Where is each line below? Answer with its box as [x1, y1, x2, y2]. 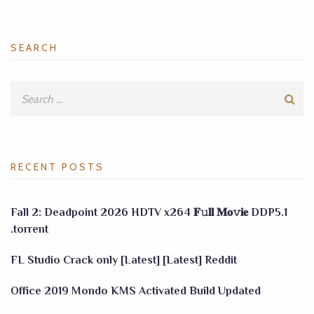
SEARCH [11, 41, 58, 54]
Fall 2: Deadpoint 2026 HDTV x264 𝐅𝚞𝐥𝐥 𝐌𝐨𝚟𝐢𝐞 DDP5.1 [11, 206, 287, 219]
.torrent [11, 223, 48, 235]
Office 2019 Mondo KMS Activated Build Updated [11, 285, 261, 297]
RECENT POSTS [11, 161, 104, 173]
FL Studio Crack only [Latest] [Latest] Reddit [11, 254, 237, 266]
